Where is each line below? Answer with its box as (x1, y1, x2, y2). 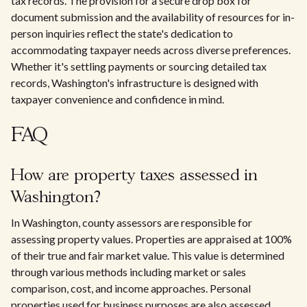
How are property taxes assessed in (11, 168, 258, 184)
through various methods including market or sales (11, 265, 246, 278)
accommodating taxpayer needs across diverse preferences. (11, 43, 291, 56)
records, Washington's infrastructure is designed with (11, 76, 258, 89)
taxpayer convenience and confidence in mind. (11, 93, 224, 106)
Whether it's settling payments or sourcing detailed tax (11, 60, 267, 73)
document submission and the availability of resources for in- (11, 10, 295, 23)
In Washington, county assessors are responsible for (11, 216, 252, 229)
